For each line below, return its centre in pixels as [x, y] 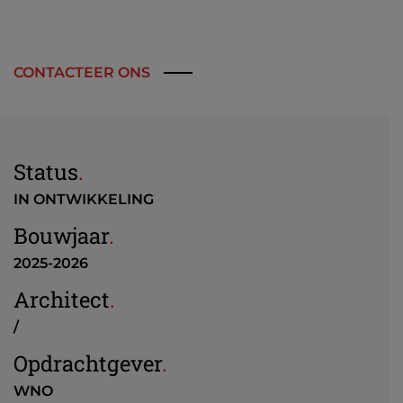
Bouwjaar [61, 236]
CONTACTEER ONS [82, 72]
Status [46, 172]
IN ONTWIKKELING [84, 199]
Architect [62, 300]
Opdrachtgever [88, 363]
